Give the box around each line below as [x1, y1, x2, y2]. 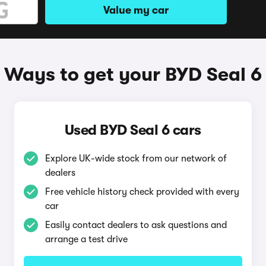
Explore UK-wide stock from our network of [45, 153, 227, 164]
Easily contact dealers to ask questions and [45, 220, 227, 230]
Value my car [103, 4, 169, 16]
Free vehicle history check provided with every [45, 186, 239, 197]
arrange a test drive [45, 234, 128, 245]
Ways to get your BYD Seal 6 [4, 64, 262, 85]
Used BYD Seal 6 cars [64, 122, 201, 138]
